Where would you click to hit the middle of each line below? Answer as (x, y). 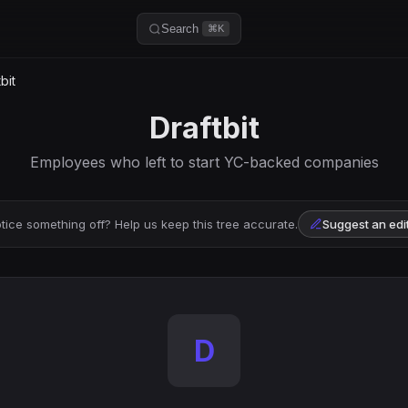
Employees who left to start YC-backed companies (204, 162)
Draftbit (204, 128)
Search (180, 29)
